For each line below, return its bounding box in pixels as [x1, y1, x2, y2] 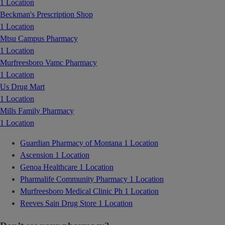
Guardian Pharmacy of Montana [20, 138, 124, 147]
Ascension [20, 150, 55, 159]
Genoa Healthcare [20, 162, 79, 171]
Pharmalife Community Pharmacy [20, 174, 130, 183]
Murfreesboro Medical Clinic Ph [20, 186, 125, 195]
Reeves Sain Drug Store [20, 198, 98, 207]
